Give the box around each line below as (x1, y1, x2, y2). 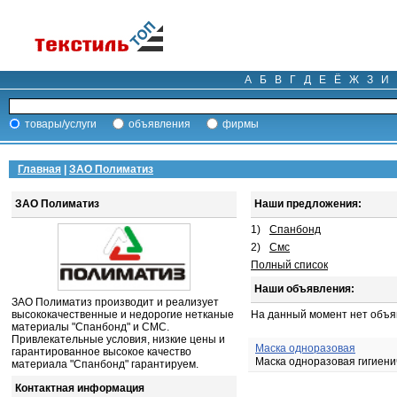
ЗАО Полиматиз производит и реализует (12, 296, 219, 308)
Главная (18, 163, 61, 175)
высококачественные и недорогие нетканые (12, 308, 234, 321)
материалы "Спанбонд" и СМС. (12, 321, 169, 333)
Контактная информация (15, 382, 144, 394)
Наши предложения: (254, 198, 362, 210)
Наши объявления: (254, 283, 354, 295)
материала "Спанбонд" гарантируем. (12, 358, 198, 370)
